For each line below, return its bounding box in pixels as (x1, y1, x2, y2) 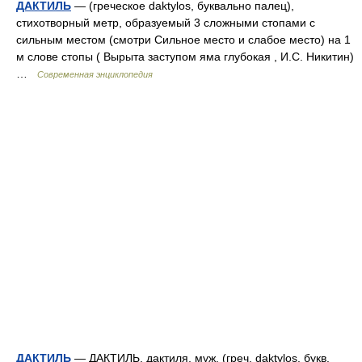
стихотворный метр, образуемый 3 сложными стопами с (16, 16, 315, 29)
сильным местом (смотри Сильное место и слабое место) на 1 (16, 33, 351, 46)
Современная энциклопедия (37, 69, 153, 79)
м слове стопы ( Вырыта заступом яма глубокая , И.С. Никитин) (16, 50, 354, 63)
